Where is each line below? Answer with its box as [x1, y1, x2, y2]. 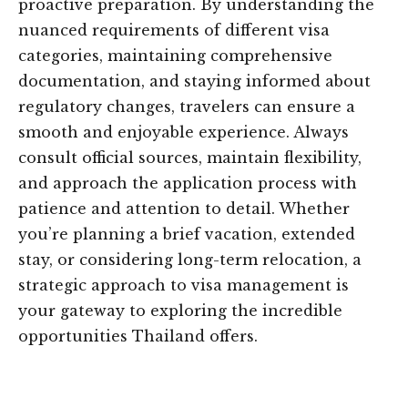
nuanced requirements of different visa [18, 21, 330, 39]
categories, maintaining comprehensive [18, 46, 332, 65]
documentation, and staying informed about [18, 72, 371, 90]
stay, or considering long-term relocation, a [18, 250, 362, 269]
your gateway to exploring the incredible [18, 301, 342, 320]
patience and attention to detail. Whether [18, 199, 350, 218]
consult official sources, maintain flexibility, [18, 148, 362, 167]
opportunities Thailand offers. [18, 327, 258, 345]
